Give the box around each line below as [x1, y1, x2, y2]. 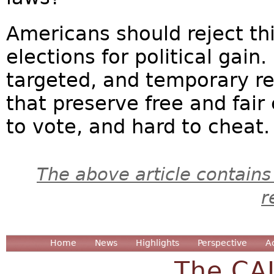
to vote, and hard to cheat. [6, 116, 270, 138]
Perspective [198, 237, 247, 248]
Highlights [136, 237, 179, 248]
